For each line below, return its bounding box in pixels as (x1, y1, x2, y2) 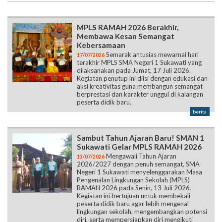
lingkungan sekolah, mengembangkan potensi (77, 207, 207, 216)
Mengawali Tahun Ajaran (105, 152, 176, 160)
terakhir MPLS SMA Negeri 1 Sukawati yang (77, 58, 202, 66)
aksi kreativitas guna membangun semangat (77, 82, 203, 90)
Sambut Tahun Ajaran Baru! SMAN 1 (77, 133, 204, 142)
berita (193, 108, 207, 114)
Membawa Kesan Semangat (77, 31, 174, 41)
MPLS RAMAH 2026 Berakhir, (77, 22, 178, 32)
